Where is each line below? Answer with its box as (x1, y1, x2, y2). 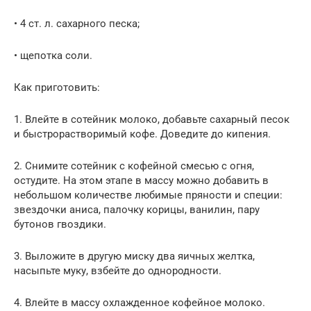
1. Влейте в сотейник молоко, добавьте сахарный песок (14, 112, 289, 126)
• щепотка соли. (14, 49, 92, 62)
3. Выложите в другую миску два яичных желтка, (14, 249, 255, 262)
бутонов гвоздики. (14, 217, 106, 230)
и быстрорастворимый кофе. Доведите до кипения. (14, 127, 271, 140)
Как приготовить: (14, 81, 100, 94)
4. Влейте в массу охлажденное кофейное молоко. (14, 296, 265, 309)
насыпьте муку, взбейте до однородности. (14, 264, 221, 277)
